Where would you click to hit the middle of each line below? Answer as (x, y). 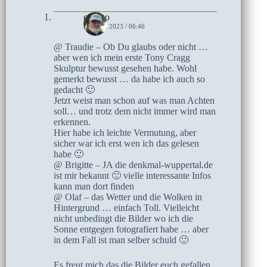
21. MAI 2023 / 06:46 (114, 26)
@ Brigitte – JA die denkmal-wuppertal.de (133, 164)
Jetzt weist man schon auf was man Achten (134, 100)
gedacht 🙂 (74, 89)
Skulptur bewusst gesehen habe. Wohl (125, 68)
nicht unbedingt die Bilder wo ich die (123, 218)
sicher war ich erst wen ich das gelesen (126, 143)
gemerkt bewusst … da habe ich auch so (129, 79)
